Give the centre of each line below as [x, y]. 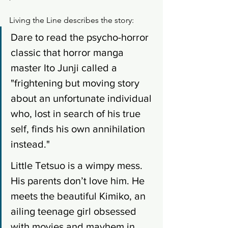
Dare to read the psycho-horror [81, 37]
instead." [32, 144]
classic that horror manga [68, 52]
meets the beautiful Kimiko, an [79, 196]
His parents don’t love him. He [79, 180]
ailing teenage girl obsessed [75, 211]
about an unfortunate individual [82, 98]
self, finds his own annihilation [79, 129]
